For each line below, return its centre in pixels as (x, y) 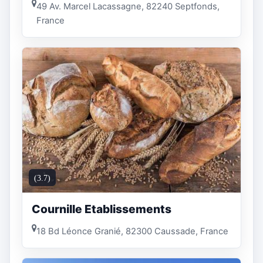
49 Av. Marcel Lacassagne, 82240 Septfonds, (128, 7)
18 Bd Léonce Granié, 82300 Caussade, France (132, 231)
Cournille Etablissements (102, 209)
